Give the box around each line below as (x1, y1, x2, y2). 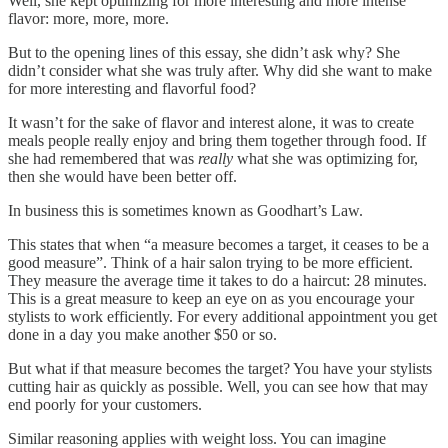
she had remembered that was (8, 150, 198, 168)
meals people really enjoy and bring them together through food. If (8, 132, 426, 150)
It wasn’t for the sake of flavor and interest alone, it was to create (8, 114, 414, 132)
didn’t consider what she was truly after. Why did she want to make (8, 62, 432, 80)
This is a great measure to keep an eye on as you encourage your (8, 290, 414, 308)
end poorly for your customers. (8, 396, 202, 414)
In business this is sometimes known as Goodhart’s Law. (8, 202, 363, 220)
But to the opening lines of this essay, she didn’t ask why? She (8, 44, 400, 62)
